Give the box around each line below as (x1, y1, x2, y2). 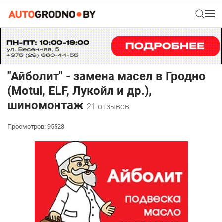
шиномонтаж (7, 98, 87, 112)
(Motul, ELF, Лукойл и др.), (7, 84, 152, 98)
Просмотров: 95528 (7, 123, 64, 131)
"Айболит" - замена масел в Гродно (7, 69, 206, 84)
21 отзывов (87, 102, 129, 111)
